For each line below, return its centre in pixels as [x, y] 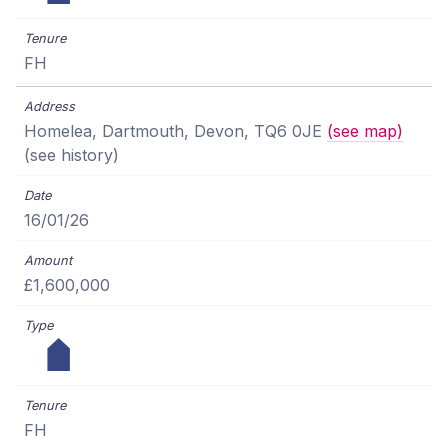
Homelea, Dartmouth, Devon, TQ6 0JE [175, 131]
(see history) [71, 155]
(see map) [365, 131]
